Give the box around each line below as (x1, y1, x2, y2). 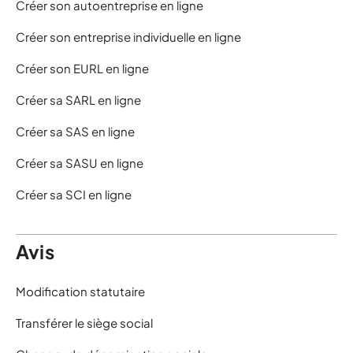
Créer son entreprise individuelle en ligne (16, 29, 241, 45)
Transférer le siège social (16, 315, 153, 331)
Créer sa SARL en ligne (16, 92, 141, 108)
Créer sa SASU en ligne (16, 155, 143, 171)
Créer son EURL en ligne (16, 61, 149, 76)
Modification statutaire (16, 284, 145, 299)
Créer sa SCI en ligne (16, 187, 132, 203)
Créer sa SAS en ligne (16, 124, 135, 139)
